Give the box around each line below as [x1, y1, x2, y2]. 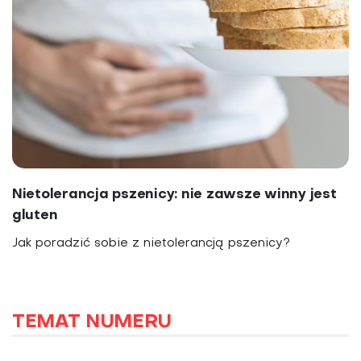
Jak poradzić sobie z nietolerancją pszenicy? [12, 238, 290, 250]
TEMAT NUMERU [12, 313, 172, 332]
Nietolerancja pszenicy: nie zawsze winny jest [12, 188, 337, 202]
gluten [12, 209, 58, 223]
